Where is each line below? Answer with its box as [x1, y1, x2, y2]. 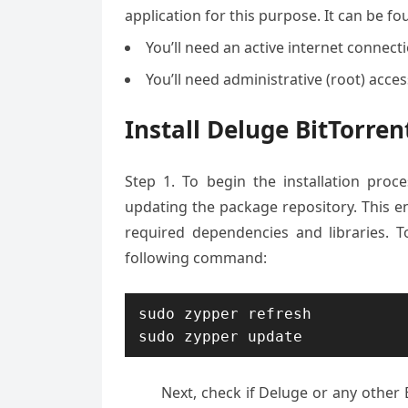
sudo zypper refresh [138, 305, 311, 322]
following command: [125, 248, 267, 268]
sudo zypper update [138, 328, 302, 345]
